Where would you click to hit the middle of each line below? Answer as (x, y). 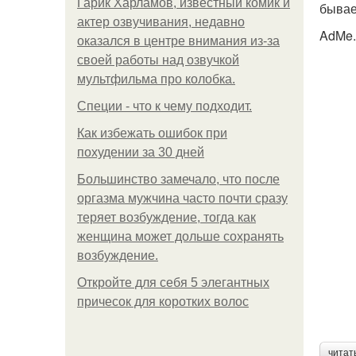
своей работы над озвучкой (158, 60)
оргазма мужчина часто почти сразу (182, 198)
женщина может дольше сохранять (180, 236)
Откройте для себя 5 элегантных (173, 282)
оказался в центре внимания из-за (178, 41)
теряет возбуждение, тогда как (166, 217)
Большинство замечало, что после (178, 179)
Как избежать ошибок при (152, 133)
